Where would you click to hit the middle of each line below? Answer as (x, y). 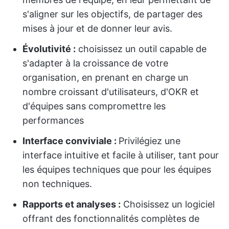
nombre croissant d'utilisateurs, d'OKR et (111, 92)
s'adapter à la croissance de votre (95, 63)
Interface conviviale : (71, 141)
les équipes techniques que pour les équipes (117, 169)
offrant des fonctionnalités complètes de (111, 219)
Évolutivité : (49, 49)
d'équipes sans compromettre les (94, 106)
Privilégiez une (150, 141)
